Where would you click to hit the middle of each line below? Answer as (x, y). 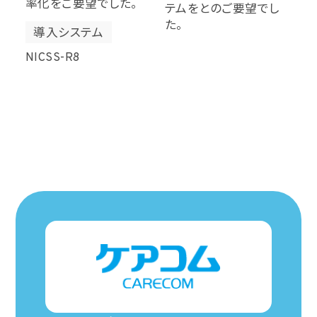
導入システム (69, 34)
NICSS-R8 (60, 58)
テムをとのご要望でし (222, 9)
